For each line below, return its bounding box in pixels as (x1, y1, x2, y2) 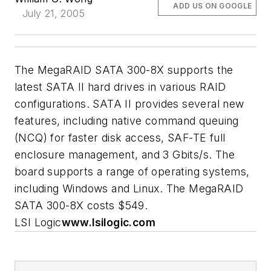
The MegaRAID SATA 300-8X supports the (15, 64, 233, 76)
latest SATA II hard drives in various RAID (15, 80, 226, 93)
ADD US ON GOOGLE (173, 1, 252, 10)
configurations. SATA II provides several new (15, 97, 244, 110)
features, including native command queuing (15, 114, 239, 127)
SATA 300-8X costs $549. (15, 199, 148, 212)
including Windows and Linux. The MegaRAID (15, 182, 244, 195)
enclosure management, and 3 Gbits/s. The (15, 148, 235, 161)
